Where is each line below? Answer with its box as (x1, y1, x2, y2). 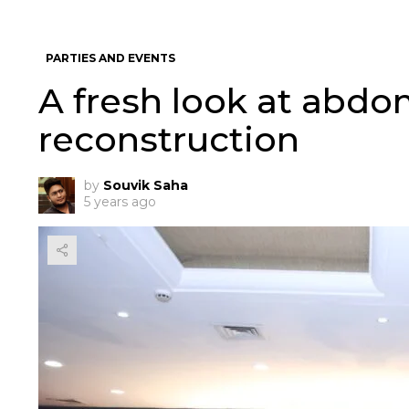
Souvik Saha (103, 177, 188, 194)
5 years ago (84, 194, 156, 210)
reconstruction (38, 118, 299, 161)
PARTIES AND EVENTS (46, 51, 175, 65)
